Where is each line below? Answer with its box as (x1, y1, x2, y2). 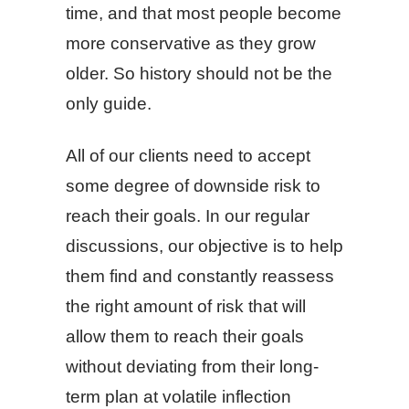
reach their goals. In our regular (66, 206, 309, 225)
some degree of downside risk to (66, 176, 320, 195)
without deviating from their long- (66, 357, 319, 376)
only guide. (66, 94, 152, 113)
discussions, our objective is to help (66, 236, 343, 256)
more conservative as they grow (66, 34, 316, 53)
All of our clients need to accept (66, 146, 310, 165)
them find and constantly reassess (66, 267, 334, 286)
